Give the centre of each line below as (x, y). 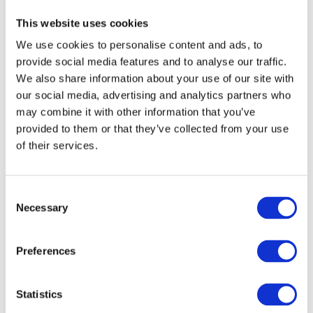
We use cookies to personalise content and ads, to (139, 45)
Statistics (39, 294)
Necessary (42, 208)
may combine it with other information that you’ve (136, 112)
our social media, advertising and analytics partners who (153, 95)
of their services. (57, 145)
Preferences (46, 251)
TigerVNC (160, 216)
